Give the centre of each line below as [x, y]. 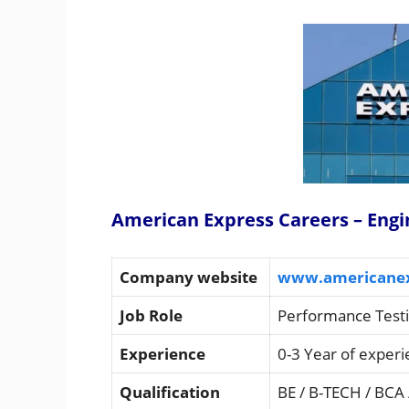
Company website [189, 277]
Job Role [153, 315]
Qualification [170, 392]
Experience [163, 353]
